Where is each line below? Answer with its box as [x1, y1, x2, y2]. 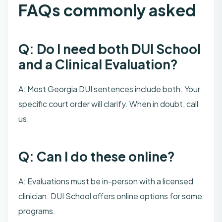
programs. [18, 205, 55, 216]
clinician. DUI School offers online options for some [18, 190, 202, 201]
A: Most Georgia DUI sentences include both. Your [18, 84, 200, 95]
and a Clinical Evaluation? [18, 56, 178, 73]
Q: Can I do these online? [18, 148, 175, 165]
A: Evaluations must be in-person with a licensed [18, 175, 193, 186]
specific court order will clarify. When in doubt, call [18, 99, 198, 110]
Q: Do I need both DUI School [18, 41, 201, 57]
